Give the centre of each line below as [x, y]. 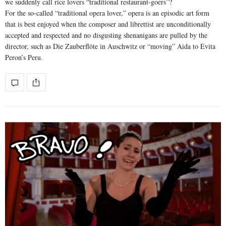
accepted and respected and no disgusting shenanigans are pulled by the [106, 35]
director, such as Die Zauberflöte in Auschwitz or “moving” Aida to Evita [110, 46]
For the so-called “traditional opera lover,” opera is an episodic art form [107, 13]
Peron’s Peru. [24, 58]
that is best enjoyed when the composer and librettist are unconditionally [108, 24]
